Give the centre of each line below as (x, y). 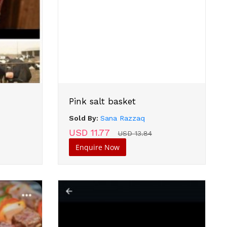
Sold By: (84, 118)
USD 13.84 (135, 133)
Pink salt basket (102, 101)
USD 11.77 (90, 132)
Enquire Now (97, 147)
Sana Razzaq (122, 118)
